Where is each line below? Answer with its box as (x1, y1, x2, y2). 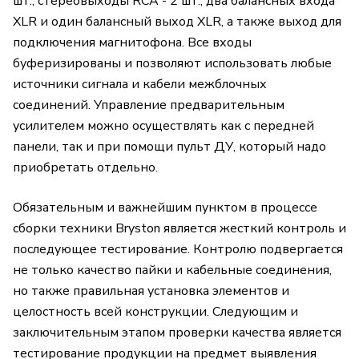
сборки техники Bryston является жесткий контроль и (13, 220, 346, 238)
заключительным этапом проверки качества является (13, 324, 341, 342)
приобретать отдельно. (13, 159, 158, 177)
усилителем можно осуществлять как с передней (13, 117, 314, 135)
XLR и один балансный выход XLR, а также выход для (13, 13, 341, 31)
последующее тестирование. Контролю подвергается (13, 240, 343, 259)
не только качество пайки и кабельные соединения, (13, 261, 332, 280)
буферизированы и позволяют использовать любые (13, 54, 332, 73)
